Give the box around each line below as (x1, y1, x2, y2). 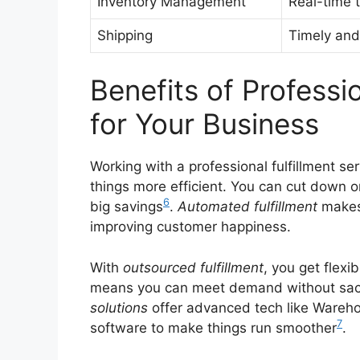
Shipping (97, 27, 153, 43)
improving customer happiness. (90, 219, 291, 235)
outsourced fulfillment (123, 259, 264, 276)
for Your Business (90, 107, 319, 141)
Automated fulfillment (178, 198, 317, 215)
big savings (90, 198, 163, 215)
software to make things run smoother (90, 319, 337, 336)
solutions (90, 299, 148, 316)
